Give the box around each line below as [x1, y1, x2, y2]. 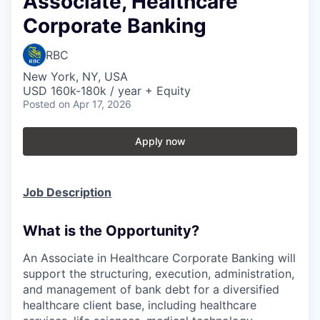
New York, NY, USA [23, 69, 128, 84]
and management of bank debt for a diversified [23, 281, 279, 296]
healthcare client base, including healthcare [23, 297, 256, 312]
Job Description [23, 184, 111, 199]
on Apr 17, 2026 [59, 97, 131, 110]
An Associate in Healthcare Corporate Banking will [23, 250, 296, 265]
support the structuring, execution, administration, [23, 266, 294, 281]
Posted [23, 97, 56, 110]
